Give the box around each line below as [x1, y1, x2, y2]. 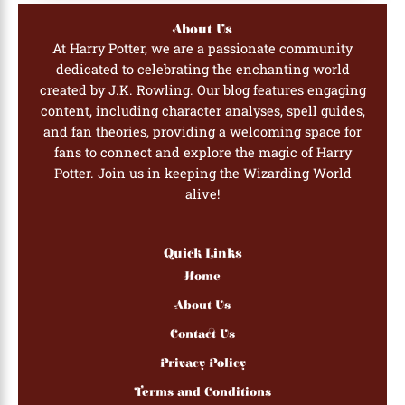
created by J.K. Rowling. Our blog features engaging [39, 81, 366, 99]
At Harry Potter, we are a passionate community [52, 40, 353, 58]
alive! [185, 185, 220, 203]
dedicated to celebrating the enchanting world [55, 61, 350, 79]
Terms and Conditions [134, 384, 271, 400]
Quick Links [163, 245, 242, 261]
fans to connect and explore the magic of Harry [53, 144, 352, 162]
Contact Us [170, 326, 235, 342]
